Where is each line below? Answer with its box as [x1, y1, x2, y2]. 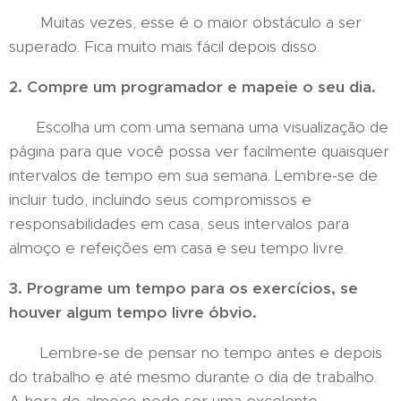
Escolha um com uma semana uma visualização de [9, 117, 388, 137]
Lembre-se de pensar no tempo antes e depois [9, 343, 382, 363]
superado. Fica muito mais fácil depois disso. [9, 37, 320, 56]
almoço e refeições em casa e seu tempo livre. [9, 238, 346, 258]
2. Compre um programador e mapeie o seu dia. [9, 77, 376, 97]
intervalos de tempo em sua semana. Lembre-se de [9, 166, 378, 185]
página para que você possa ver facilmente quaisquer [9, 141, 389, 161]
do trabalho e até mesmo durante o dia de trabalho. [9, 367, 377, 387]
